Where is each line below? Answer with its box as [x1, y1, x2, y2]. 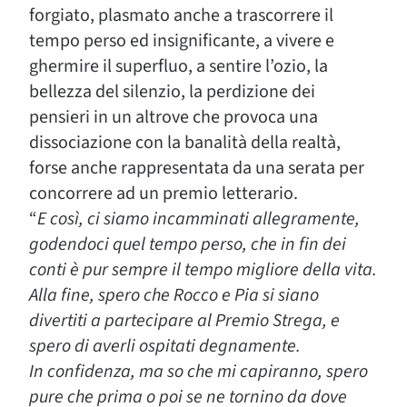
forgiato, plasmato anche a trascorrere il [29, 3, 333, 28]
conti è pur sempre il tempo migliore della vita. [29, 257, 377, 283]
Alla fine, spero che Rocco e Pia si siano [29, 283, 319, 308]
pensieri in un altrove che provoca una [29, 104, 318, 130]
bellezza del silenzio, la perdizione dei [29, 79, 315, 104]
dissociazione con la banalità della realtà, [29, 130, 341, 155]
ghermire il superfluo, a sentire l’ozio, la [29, 54, 328, 79]
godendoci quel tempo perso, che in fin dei [29, 232, 346, 257]
